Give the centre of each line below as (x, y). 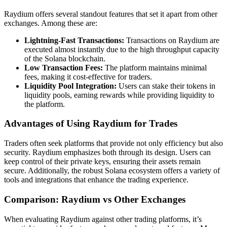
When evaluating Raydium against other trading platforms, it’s (103, 219)
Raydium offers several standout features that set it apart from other (111, 14)
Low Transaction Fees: (64, 67)
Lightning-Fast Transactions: (74, 40)
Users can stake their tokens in (166, 86)
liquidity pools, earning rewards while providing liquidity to (119, 95)
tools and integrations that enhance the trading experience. (96, 180)
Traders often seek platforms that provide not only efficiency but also (113, 143)
